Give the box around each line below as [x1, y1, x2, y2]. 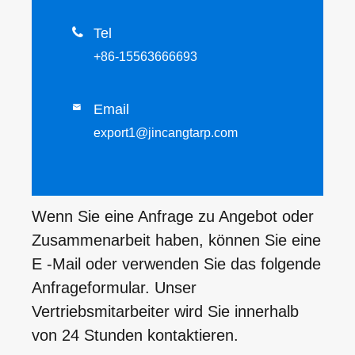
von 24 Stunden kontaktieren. [32, 326, 239, 344]
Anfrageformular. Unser [32, 278, 197, 296]
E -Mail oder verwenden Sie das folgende [32, 254, 321, 273]
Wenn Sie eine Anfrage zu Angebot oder [32, 207, 314, 225]
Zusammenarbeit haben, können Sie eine [32, 231, 321, 249]
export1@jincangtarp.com [94, 125, 238, 139]
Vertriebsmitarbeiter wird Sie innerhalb [32, 302, 299, 320]
